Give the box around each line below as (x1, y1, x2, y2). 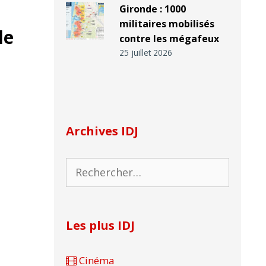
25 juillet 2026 (119, 47, 172, 59)
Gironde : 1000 (119, 2, 186, 16)
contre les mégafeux (119, 32, 219, 46)
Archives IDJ (66, 123, 138, 140)
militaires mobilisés (119, 17, 214, 31)
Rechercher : (65, 159, 122, 173)
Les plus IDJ (66, 217, 135, 234)
